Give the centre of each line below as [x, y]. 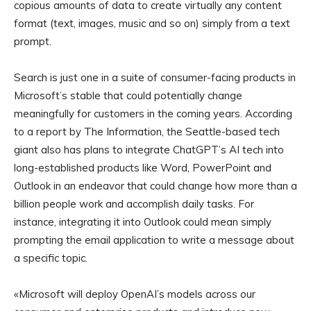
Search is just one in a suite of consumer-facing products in [155, 78]
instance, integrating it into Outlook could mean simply [143, 222]
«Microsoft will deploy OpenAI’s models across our [135, 294]
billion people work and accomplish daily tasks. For [134, 204]
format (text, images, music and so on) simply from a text [152, 24]
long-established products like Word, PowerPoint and [143, 168]
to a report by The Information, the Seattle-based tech [147, 132]
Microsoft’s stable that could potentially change [128, 96]
